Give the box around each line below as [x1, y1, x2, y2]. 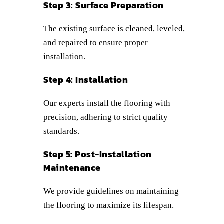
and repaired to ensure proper [43, 37, 148, 47]
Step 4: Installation [43, 72, 128, 86]
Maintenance [43, 160, 101, 174]
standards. [43, 126, 79, 136]
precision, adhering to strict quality [43, 112, 168, 122]
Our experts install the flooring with [43, 98, 170, 108]
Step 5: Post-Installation [43, 147, 152, 161]
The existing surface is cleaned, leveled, [43, 23, 185, 33]
